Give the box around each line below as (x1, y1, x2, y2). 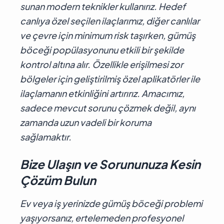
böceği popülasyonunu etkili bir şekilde (20, 43, 184, 55)
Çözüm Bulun (20, 172, 96, 187)
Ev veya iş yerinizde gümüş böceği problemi (20, 197, 202, 209)
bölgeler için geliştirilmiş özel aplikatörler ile (20, 72, 200, 84)
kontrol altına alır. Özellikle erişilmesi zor (20, 58, 183, 70)
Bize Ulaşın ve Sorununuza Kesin (20, 156, 200, 171)
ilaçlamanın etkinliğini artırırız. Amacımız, (20, 87, 184, 99)
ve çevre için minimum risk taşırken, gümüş (20, 29, 195, 41)
